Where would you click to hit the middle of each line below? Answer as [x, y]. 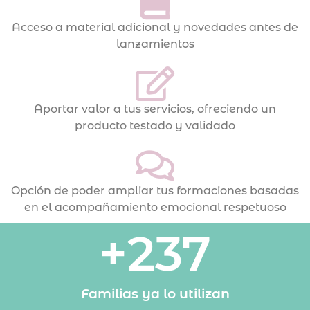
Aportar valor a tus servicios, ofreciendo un [155, 109]
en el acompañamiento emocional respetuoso [155, 208]
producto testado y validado [155, 126]
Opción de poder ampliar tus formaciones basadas [155, 191]
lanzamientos [155, 44]
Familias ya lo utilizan [155, 294]
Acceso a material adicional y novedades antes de [155, 28]
